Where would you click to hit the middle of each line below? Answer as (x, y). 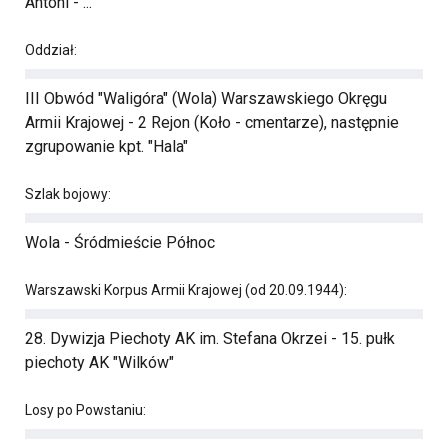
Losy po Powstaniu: (85, 410)
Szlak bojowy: (68, 194)
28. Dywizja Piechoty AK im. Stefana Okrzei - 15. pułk (210, 338)
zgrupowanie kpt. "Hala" (106, 146)
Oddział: (51, 50)
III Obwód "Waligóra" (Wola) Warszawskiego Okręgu (206, 98)
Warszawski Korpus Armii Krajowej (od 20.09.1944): (186, 290)
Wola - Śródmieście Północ (120, 242)
